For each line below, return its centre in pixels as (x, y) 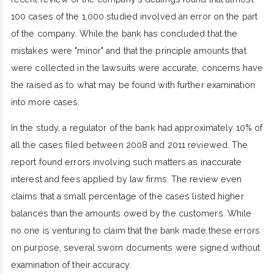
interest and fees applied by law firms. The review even (126, 180)
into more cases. (45, 102)
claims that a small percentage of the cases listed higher (127, 197)
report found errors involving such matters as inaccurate (126, 162)
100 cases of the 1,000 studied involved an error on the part (134, 17)
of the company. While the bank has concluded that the (124, 34)
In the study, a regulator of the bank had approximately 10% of (137, 128)
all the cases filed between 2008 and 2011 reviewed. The (129, 145)
